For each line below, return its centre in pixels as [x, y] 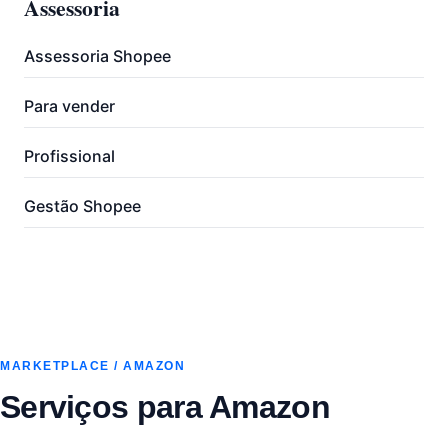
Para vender [69, 106]
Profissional [69, 156]
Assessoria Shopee [97, 56]
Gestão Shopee [82, 206]
